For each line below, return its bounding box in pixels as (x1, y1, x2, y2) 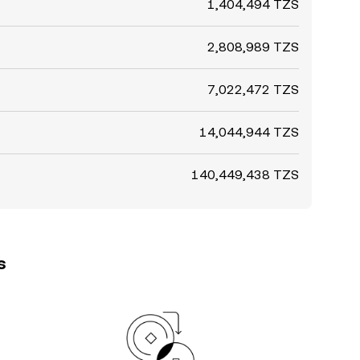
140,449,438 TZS (191, 167, 299, 182)
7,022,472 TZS (207, 82, 299, 97)
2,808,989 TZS (207, 39, 299, 55)
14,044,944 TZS (199, 125, 299, 140)
